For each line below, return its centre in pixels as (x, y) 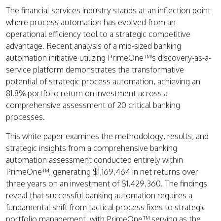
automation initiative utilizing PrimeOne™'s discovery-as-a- (109, 58)
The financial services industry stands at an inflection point (108, 10)
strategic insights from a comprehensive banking (92, 148)
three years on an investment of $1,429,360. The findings (107, 184)
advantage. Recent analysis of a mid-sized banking (93, 46)
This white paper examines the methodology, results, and (107, 136)
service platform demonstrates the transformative (95, 70)
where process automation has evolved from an (91, 22)
